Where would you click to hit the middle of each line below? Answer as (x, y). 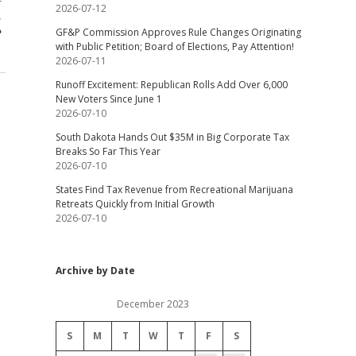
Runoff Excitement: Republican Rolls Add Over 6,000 (171, 85)
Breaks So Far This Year (108, 151)
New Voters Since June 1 (108, 99)
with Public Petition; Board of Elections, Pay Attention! (174, 46)
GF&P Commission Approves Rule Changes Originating (178, 32)
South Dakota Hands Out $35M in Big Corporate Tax (172, 137)
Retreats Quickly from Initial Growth (135, 204)
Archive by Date (95, 271)
